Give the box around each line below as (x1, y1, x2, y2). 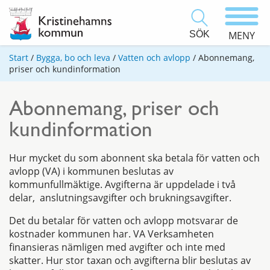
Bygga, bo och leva (36, 52, 110, 64)
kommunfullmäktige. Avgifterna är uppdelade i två (9, 178, 236, 192)
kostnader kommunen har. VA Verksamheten (9, 227, 214, 241)
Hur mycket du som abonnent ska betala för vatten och (9, 151, 260, 165)
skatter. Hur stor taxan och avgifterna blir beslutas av (9, 254, 251, 268)
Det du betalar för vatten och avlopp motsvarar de (9, 214, 238, 228)
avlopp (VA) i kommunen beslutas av (9, 165, 174, 178)
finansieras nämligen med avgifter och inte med (9, 240, 225, 254)
